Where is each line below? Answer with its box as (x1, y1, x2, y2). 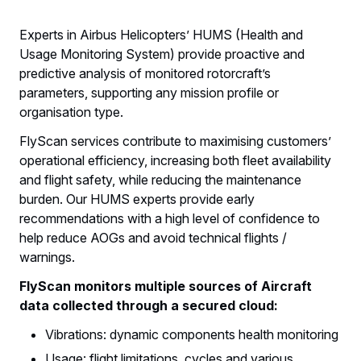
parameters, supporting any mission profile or (19, 85, 279, 102)
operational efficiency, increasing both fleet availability (19, 152, 331, 169)
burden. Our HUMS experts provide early (19, 191, 255, 208)
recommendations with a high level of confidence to (19, 210, 320, 227)
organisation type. (19, 104, 123, 121)
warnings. (19, 249, 75, 266)
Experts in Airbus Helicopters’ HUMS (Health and (19, 27, 303, 44)
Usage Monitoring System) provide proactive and (19, 46, 305, 63)
